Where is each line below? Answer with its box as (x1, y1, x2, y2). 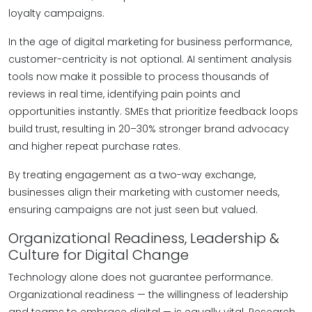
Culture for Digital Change (8, 245, 189, 265)
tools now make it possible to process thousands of (8, 70, 269, 84)
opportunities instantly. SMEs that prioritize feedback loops (8, 104, 298, 118)
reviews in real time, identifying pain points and (8, 87, 240, 101)
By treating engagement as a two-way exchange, (8, 168, 256, 182)
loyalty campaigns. (8, 6, 104, 20)
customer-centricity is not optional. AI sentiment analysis (8, 52, 292, 66)
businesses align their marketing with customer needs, (8, 185, 279, 199)
